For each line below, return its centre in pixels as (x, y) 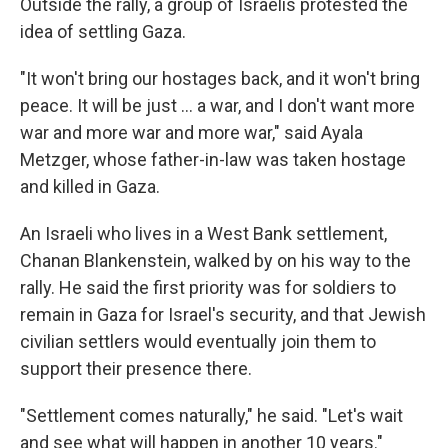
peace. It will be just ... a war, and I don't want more (217, 106)
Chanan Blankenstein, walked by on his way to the (215, 261)
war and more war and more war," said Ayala (191, 133)
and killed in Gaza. (90, 187)
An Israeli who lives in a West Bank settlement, (203, 234)
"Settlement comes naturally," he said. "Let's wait (211, 416)
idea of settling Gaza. (103, 32)
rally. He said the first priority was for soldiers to (208, 288)
